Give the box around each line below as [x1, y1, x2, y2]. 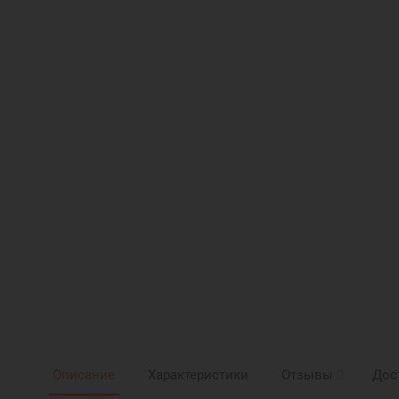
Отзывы [281, 367, 333, 384]
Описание [53, 367, 116, 384]
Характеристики [147, 367, 248, 384]
